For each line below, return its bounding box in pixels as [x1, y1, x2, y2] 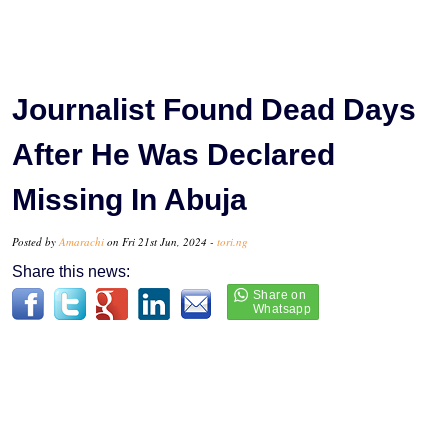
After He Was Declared [12, 137, 335, 171]
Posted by [12, 233, 59, 249]
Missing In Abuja [12, 182, 247, 216]
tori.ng [217, 233, 248, 249]
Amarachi [59, 233, 104, 249]
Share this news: [12, 262, 130, 280]
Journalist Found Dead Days [12, 92, 416, 126]
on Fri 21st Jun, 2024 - [104, 233, 217, 249]
